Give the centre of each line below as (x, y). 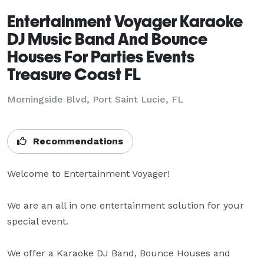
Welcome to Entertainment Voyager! (90, 173)
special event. (39, 221)
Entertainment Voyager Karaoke (125, 21)
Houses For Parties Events (101, 56)
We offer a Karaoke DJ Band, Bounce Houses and (119, 253)
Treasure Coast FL (74, 74)
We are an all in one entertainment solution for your (126, 205)
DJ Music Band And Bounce (107, 38)
